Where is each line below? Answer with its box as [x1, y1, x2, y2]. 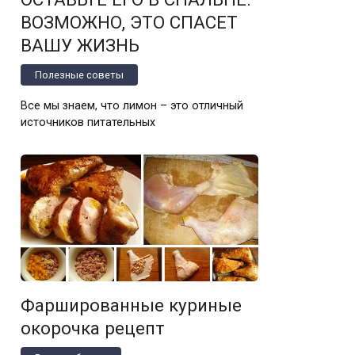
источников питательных [21, 115, 155, 129]
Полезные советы [34, 68, 124, 81]
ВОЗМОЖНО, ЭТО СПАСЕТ [21, 11, 238, 32]
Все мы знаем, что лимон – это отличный [21, 98, 243, 113]
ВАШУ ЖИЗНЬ [21, 34, 139, 55]
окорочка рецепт [21, 317, 165, 338]
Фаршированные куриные [21, 294, 242, 315]
